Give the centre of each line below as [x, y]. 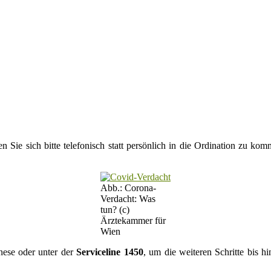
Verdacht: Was [128, 199]
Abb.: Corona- [128, 188]
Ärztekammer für [133, 221]
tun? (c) [115, 210]
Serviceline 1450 [110, 252]
